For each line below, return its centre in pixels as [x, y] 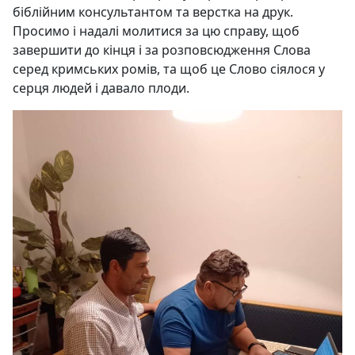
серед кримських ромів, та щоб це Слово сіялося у [169, 69]
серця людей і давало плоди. [101, 88]
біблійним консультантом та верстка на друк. [153, 11]
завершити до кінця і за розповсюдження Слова [162, 50]
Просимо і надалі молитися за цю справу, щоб [156, 31]
